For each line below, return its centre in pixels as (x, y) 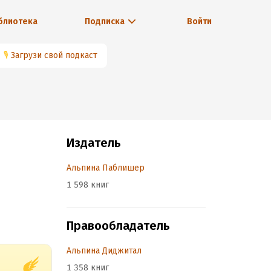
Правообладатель (118, 226)
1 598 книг (88, 185)
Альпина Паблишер (106, 168)
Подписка (104, 21)
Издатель (93, 143)
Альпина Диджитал (104, 251)
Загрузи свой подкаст (54, 55)
